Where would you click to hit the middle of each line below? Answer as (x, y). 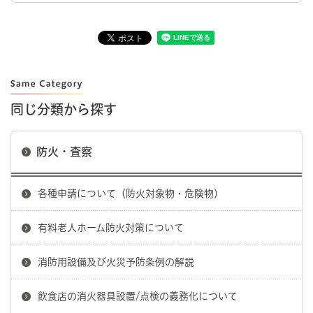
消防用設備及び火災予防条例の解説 (116, 262)
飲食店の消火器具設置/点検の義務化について (138, 297)
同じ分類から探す (64, 110)
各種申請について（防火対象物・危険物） (131, 194)
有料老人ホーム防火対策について (111, 228)
